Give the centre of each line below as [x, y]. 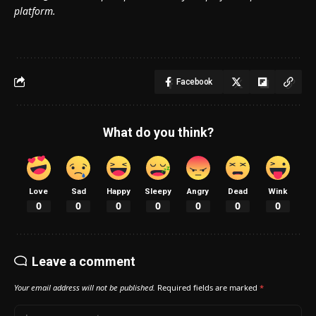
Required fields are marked [208, 288]
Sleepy [158, 191]
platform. [35, 11]
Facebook [194, 81]
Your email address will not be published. [85, 288]
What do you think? [158, 132]
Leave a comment [84, 262]
